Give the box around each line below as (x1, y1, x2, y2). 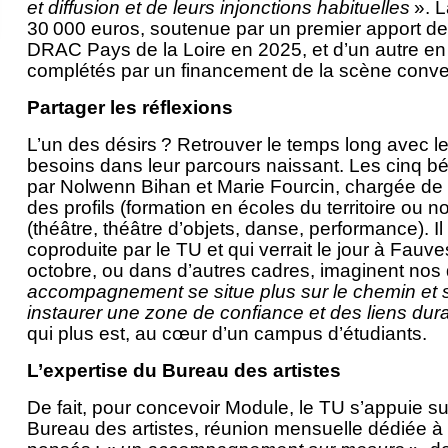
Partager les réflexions (26, 97, 233, 119)
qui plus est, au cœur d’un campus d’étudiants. (26, 323, 427, 345)
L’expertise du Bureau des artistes (26, 360, 341, 382)
